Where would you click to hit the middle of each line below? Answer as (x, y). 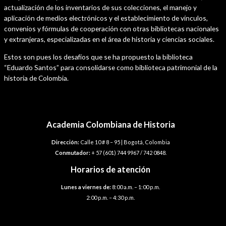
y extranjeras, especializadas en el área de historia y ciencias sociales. (109, 39)
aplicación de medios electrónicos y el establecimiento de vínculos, (106, 18)
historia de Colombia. (36, 78)
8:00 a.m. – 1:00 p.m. (135, 187)
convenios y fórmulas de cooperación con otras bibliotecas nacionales (111, 29)
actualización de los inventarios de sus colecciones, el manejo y (100, 8)
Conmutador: (72, 152)
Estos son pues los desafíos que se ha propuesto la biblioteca (98, 56)
